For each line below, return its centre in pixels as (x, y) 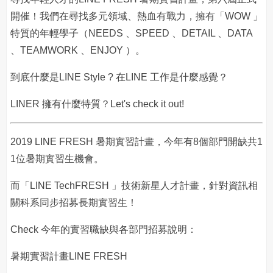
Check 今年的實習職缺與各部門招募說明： (104, 229)
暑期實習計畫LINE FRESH (69, 256)
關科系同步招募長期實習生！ (74, 203)
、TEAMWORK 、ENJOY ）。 (78, 50)
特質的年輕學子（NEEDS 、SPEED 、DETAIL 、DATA (131, 33)
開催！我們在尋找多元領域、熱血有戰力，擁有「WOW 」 (136, 16)
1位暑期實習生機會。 (57, 159)
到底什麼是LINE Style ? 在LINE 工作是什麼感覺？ (119, 77)
